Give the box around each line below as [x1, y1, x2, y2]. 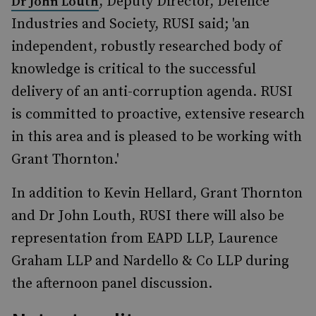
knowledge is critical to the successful [11, 61, 256, 78]
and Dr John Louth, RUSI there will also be [11, 207, 284, 225]
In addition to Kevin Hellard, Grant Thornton [11, 185, 303, 202]
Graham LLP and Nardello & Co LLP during [11, 253, 289, 270]
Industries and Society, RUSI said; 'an [11, 16, 250, 33]
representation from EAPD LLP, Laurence [11, 230, 278, 248]
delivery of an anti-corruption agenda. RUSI [11, 83, 293, 101]
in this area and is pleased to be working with [11, 128, 302, 146]
